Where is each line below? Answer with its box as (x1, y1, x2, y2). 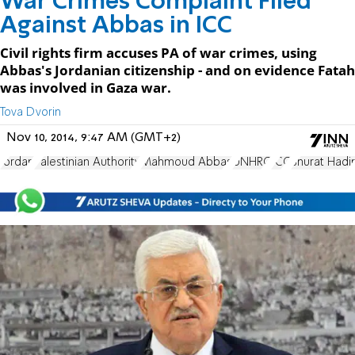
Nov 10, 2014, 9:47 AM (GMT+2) (6, 131, 181, 144)
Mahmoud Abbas (140, 156, 232, 168)
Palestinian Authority (34, 156, 140, 168)
